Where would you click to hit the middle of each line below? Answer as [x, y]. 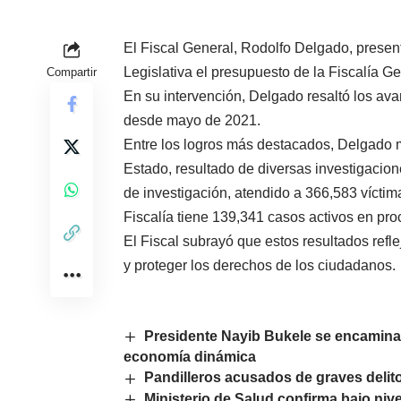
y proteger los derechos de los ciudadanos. [260, 266]
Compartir [72, 73]
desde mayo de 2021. [192, 121]
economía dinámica [190, 357]
